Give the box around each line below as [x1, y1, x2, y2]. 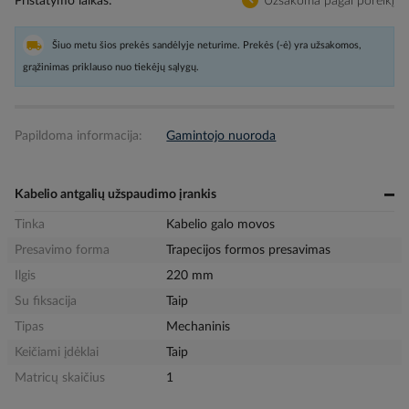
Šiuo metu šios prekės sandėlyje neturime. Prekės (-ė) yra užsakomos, [52, 40, 362, 50]
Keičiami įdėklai [15, 346, 99, 359]
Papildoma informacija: [15, 130, 142, 142]
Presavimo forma [15, 244, 110, 257]
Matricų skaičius [15, 372, 105, 384]
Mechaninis [166, 320, 231, 333]
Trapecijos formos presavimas [166, 244, 331, 257]
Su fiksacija [15, 295, 77, 308]
